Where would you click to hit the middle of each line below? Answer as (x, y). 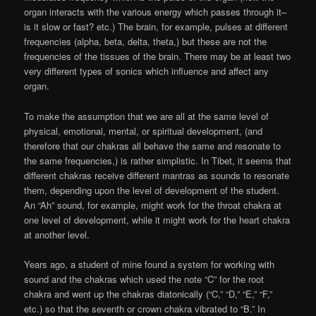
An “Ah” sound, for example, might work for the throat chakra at (153, 205)
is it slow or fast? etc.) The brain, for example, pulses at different (156, 27)
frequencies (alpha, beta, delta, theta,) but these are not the (146, 42)
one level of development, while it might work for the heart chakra (157, 219)
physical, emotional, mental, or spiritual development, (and (144, 130)
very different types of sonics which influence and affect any (147, 71)
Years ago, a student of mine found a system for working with (150, 264)
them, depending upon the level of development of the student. (152, 190)
